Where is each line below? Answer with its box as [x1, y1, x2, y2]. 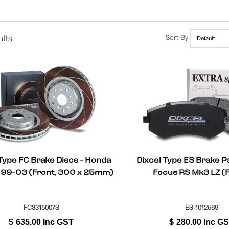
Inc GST [43, 217, 74, 226]
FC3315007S [23, 203, 59, 211]
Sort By [166, 34, 189, 42]
